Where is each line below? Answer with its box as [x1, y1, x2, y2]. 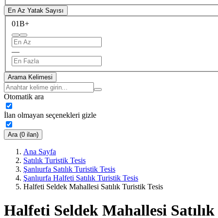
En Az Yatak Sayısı [8, 7, 64, 15]
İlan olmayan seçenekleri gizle [4, 110, 96, 119]
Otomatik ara [4, 92, 44, 101]
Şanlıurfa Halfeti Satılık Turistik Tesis [23, 173, 138, 182]
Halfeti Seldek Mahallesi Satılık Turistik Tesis [23, 182, 163, 191]
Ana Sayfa [23, 147, 56, 156]
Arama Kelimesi [8, 73, 53, 81]
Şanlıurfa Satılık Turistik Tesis [23, 164, 115, 173]
